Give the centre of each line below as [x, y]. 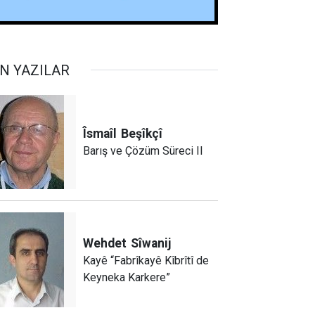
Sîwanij [151, 243]
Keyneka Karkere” [127, 277]
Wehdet [105, 243]
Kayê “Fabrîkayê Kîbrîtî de [146, 260]
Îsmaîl [100, 134]
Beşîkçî [142, 134]
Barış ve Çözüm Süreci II [143, 151]
